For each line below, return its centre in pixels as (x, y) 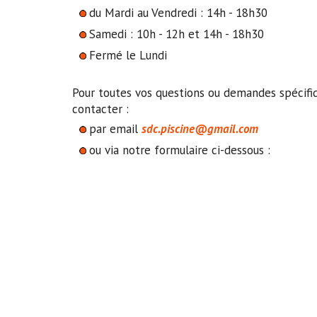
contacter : (100, 109)
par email (115, 129)
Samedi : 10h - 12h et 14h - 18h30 (177, 34)
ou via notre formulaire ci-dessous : (180, 150)
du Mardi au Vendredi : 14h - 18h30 (178, 13)
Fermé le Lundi (128, 55)
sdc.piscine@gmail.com (200, 129)
